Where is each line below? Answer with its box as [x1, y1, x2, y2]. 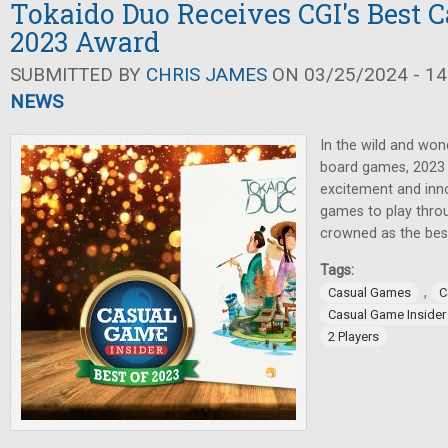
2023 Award [10, 24, 160, 59]
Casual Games [328, 285, 411, 300]
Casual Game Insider [328, 307, 446, 322]
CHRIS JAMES [146, 63, 267, 86]
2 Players [328, 329, 379, 344]
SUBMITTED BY [10, 63, 146, 86]
